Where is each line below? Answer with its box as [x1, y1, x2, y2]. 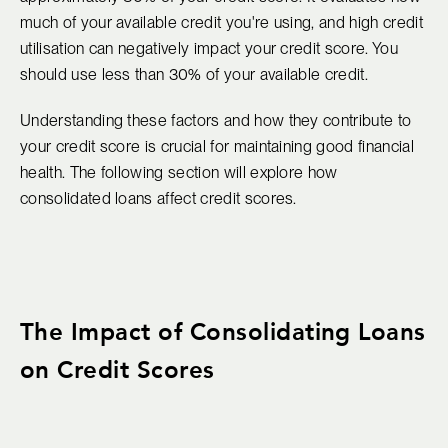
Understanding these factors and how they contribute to [20, 111, 412, 131]
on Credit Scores [20, 353, 215, 386]
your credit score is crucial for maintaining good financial [20, 137, 414, 157]
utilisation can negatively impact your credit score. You [20, 39, 398, 59]
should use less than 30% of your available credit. [20, 65, 369, 85]
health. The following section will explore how [20, 163, 338, 183]
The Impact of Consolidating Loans [20, 315, 426, 348]
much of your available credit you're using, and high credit [20, 13, 423, 33]
